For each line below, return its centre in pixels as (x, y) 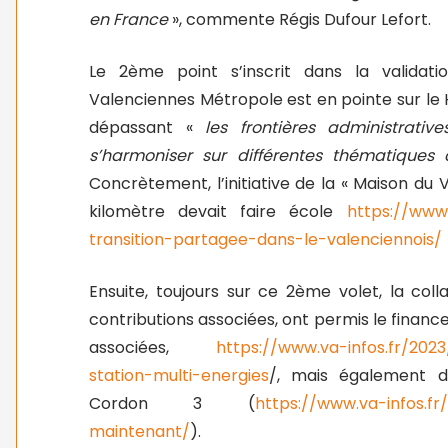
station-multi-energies (179, 375)
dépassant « (147, 127)
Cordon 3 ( (172, 403)
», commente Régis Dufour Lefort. (299, 19)
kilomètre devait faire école (218, 211)
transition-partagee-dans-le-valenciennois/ (265, 239)
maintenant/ (139, 431)
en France (128, 19)
